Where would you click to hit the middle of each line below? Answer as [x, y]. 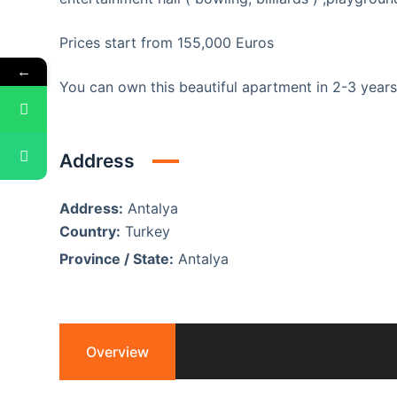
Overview [118, 351]
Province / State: [117, 258]
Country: [90, 231]
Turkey [148, 231]
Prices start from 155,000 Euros [167, 42]
